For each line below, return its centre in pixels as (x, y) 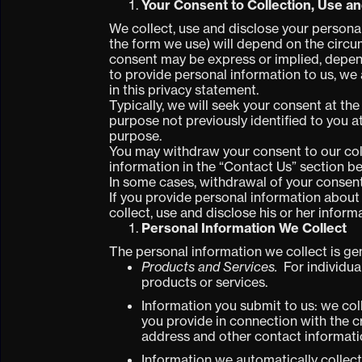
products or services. (205, 282)
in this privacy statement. (184, 90)
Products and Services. (210, 267)
